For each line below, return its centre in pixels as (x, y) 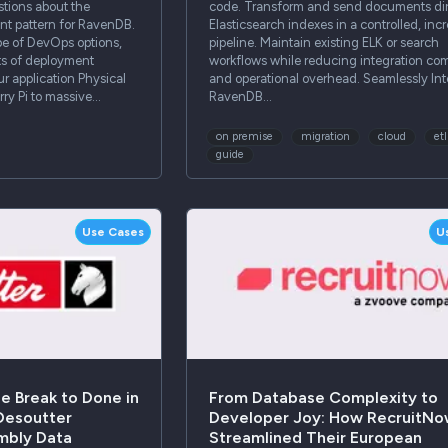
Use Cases (113, 232)
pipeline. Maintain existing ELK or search (323, 43)
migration (325, 136)
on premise (244, 136)
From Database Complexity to (323, 397)
